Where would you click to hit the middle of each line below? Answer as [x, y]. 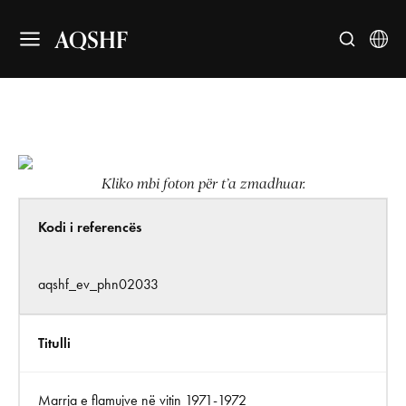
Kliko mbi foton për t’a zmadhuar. [203, 184]
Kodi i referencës [90, 227]
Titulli [54, 343]
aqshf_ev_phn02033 [98, 284]
